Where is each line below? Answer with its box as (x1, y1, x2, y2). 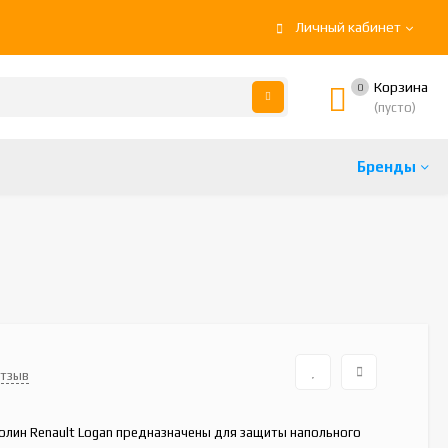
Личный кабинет (295, 19, 401, 35)
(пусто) (374, 100, 416, 115)
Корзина (374, 79, 428, 95)
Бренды (357, 158, 416, 175)
